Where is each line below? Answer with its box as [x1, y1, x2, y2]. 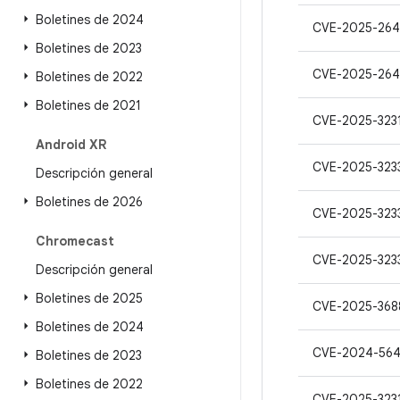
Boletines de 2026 [36, 194, 143, 210]
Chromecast [36, 233, 114, 249]
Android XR [36, 137, 106, 153]
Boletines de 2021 [36, 97, 141, 113]
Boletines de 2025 [36, 290, 143, 306]
